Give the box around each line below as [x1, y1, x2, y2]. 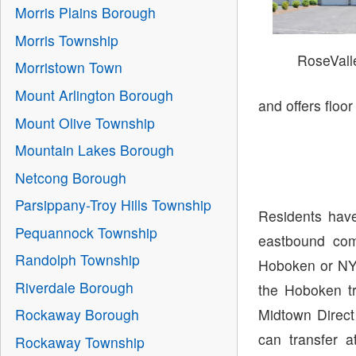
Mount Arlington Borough [14, 84, 173, 105]
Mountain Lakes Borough [14, 140, 174, 161]
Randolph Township [14, 250, 140, 270]
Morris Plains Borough [14, 2, 156, 23]
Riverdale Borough [14, 277, 133, 297]
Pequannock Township [14, 222, 157, 242]
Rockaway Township [14, 331, 145, 352]
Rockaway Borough [14, 304, 139, 325]
